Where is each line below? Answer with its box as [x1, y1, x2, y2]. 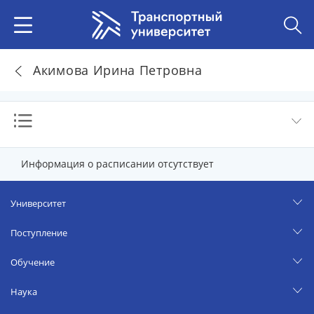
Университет [11, 197, 66, 210]
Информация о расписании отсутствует [21, 157, 214, 170]
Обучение [11, 256, 55, 268]
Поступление [11, 226, 67, 239]
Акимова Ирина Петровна [33, 61, 203, 78]
